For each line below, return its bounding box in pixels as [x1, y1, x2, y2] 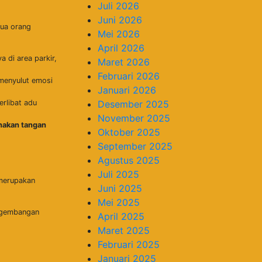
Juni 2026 [98, 13, 142, 26]
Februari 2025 [98, 238, 160, 250]
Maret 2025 [98, 224, 150, 236]
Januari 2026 [98, 84, 156, 96]
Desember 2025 [98, 98, 169, 110]
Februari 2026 [98, 70, 160, 82]
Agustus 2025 [98, 154, 160, 166]
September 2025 [98, 140, 173, 152]
